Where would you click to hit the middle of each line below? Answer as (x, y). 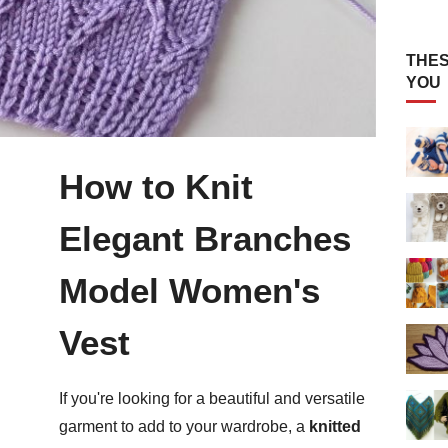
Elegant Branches (205, 239)
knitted (335, 427)
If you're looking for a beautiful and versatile (212, 399)
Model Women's (189, 291)
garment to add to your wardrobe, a (184, 427)
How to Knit (156, 187)
